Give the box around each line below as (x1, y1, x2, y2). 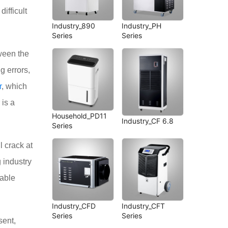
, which (2, 82, 27, 91)
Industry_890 (52, 21, 96, 31)
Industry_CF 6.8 (122, 116, 174, 125)
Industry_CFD (52, 202, 96, 211)
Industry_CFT (122, 202, 165, 211)
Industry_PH (122, 21, 162, 31)
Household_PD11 (52, 111, 107, 121)
